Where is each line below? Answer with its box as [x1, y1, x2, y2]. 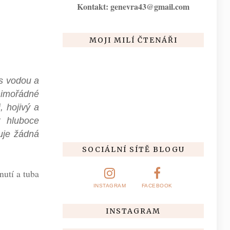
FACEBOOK [141, 182, 172, 188]
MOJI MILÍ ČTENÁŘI [89, 35, 178, 45]
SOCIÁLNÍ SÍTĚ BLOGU [82, 144, 185, 154]
